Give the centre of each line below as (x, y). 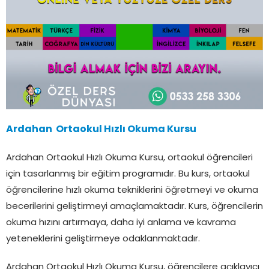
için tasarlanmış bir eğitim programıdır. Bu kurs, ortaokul (128, 174)
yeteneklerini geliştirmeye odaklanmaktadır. (103, 239)
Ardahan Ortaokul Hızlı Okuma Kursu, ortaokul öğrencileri (129, 158)
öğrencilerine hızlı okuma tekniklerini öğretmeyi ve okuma (132, 190)
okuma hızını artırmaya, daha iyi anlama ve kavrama (121, 223)
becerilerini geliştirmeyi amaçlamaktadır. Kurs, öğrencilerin (134, 207)
